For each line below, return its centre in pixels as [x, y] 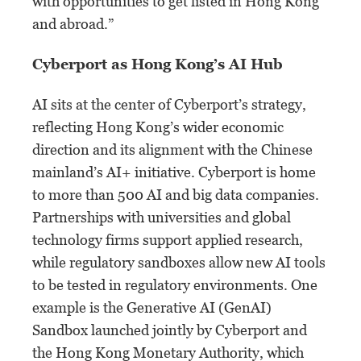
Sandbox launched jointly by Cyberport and [170, 330]
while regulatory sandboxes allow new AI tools [179, 262]
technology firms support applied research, [168, 239]
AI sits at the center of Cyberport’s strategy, [169, 104]
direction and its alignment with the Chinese [172, 149]
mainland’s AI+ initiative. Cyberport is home [174, 172]
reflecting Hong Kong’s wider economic [158, 127]
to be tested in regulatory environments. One [175, 284]
